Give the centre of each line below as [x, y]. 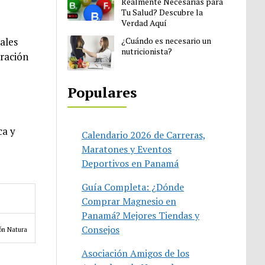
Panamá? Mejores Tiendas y [141, 215]
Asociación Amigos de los [136, 253]
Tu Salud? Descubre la [162, 12]
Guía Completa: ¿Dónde [133, 187]
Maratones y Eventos [127, 149]
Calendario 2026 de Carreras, [144, 135]
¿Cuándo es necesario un [167, 40]
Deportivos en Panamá [130, 163]
